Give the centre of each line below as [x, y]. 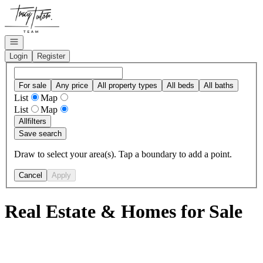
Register [51, 56]
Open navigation [36, 41]
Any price [72, 85]
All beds [181, 85]
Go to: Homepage [37, 9]
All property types [127, 85]
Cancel [31, 175]
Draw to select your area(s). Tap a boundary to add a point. [123, 154]
